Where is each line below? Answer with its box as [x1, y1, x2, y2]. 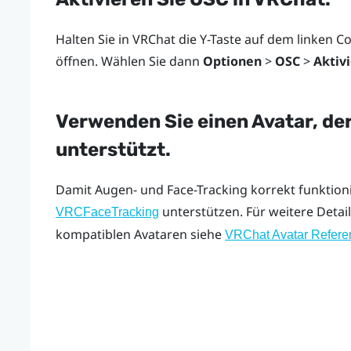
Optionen [202, 52, 262, 70]
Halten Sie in [55, 30, 132, 48]
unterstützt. [55, 139, 171, 161]
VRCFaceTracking [55, 205, 159, 219]
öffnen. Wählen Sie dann [55, 52, 203, 70]
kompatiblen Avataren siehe [55, 226, 225, 244]
